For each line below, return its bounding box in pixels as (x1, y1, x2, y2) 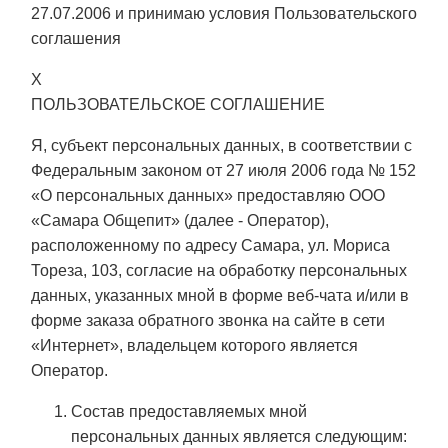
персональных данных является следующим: (71, 428, 407, 446)
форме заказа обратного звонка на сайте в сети (31, 312, 385, 330)
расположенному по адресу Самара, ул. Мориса (31, 237, 390, 255)
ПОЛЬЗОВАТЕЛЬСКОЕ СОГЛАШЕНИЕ (31, 96, 325, 114)
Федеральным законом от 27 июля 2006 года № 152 (31, 162, 416, 180)
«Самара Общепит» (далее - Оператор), (31, 212, 329, 230)
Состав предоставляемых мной (71, 403, 307, 421)
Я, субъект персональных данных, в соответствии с (31, 137, 412, 155)
